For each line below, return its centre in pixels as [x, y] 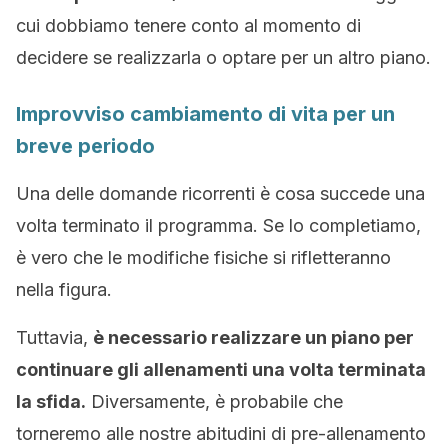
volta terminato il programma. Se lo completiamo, [218, 225]
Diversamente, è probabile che [214, 401]
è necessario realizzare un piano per [253, 337]
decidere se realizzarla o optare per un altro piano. [223, 57]
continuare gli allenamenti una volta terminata [221, 369]
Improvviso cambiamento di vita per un [205, 114]
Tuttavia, [54, 337]
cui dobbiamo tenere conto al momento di [188, 25]
